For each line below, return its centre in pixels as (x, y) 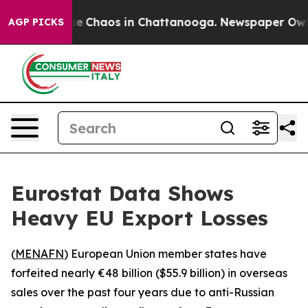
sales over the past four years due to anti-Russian (143, 292)
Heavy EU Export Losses (140, 218)
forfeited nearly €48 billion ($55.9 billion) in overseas (149, 273)
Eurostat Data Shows (122, 193)
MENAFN (40, 254)
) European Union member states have (165, 254)
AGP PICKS (36, 22)
